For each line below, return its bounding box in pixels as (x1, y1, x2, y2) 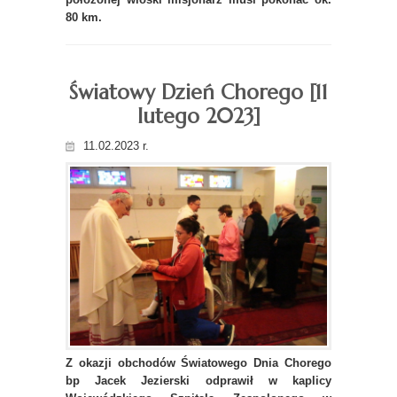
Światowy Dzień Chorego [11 (69, 79, 328, 105)
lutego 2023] (136, 103, 261, 128)
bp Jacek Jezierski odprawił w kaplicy (66, 373, 331, 387)
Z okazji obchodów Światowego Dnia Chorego (66, 355, 331, 370)
